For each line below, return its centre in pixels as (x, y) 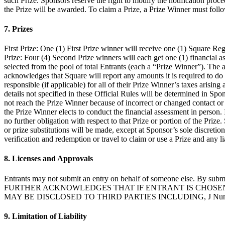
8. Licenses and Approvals (48, 159)
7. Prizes (18, 29)
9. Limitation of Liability (45, 216)
